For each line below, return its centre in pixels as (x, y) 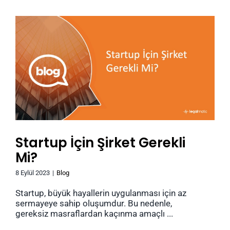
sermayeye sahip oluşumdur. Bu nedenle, (94, 204)
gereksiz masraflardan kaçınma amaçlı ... (94, 214)
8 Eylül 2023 (33, 173)
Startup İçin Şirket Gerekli (100, 143)
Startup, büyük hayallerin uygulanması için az (101, 193)
